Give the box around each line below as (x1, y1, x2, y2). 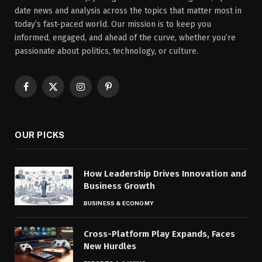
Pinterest (107, 87, 142, 97)
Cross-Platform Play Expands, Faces (84, 228, 235, 239)
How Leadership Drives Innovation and (84, 168, 246, 179)
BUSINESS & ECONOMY (84, 199, 154, 206)
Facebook (25, 87, 61, 97)
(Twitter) (52, 99, 84, 109)
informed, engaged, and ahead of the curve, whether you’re (15, 32, 236, 43)
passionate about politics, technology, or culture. (15, 46, 198, 56)
